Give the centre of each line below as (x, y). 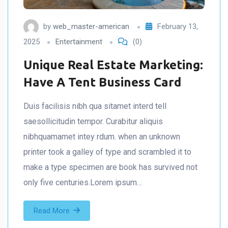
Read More (52, 211)
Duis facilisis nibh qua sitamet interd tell (95, 106)
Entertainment (79, 42)
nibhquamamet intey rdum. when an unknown (102, 137)
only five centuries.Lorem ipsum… (83, 183)
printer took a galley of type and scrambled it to (107, 152)
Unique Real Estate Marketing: (113, 65)
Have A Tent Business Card (102, 82)
